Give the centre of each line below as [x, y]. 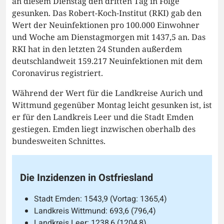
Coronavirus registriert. [57, 73]
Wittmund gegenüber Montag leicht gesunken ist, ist [112, 105]
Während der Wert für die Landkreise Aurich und [107, 93]
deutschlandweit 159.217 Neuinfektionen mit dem [107, 61]
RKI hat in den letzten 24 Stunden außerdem [97, 49]
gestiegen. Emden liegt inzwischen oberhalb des [104, 129]
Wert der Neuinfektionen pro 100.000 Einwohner [106, 25]
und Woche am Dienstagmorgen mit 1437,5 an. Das [109, 37]
